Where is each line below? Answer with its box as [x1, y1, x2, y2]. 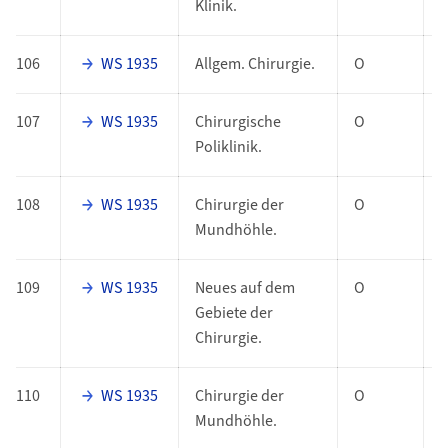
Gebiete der [194, 302, 273, 325]
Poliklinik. [194, 136, 262, 159]
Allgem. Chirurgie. [194, 53, 315, 76]
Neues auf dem [194, 277, 295, 300]
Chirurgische [194, 111, 281, 134]
